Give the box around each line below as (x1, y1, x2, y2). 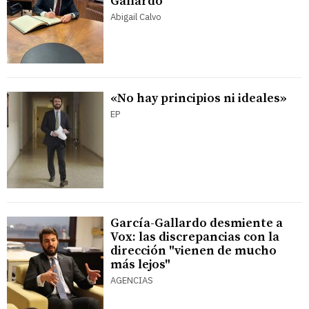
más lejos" (110, 257, 170, 273)
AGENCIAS (110, 275, 153, 287)
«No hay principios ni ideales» (110, 90, 287, 107)
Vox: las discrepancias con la (110, 229, 279, 246)
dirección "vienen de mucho (110, 243, 277, 259)
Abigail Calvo (110, 11, 161, 23)
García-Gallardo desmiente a (110, 215, 283, 232)
